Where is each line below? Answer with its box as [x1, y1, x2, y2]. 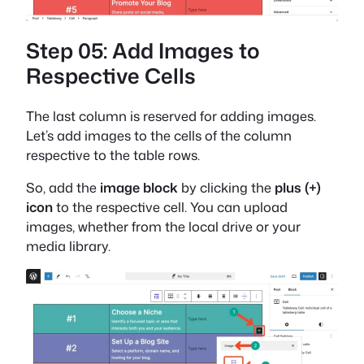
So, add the [26, 177, 100, 197]
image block [100, 177, 178, 197]
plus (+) [275, 177, 321, 197]
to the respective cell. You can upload [53, 197, 288, 216]
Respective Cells [26, 61, 196, 91]
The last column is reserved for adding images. [26, 106, 316, 125]
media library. [26, 236, 110, 255]
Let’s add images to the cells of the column [26, 125, 292, 145]
